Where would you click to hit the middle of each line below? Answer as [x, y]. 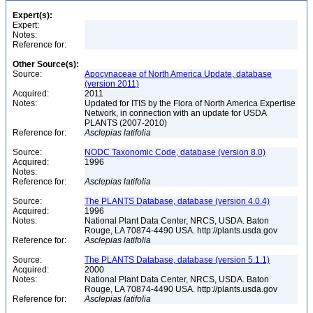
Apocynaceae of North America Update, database [178, 74]
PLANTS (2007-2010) [127, 123]
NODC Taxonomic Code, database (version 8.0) [175, 152]
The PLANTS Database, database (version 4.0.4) [177, 201]
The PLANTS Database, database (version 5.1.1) [177, 260]
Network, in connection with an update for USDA [176, 113]
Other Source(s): [46, 64]
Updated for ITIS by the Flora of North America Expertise [190, 103]
